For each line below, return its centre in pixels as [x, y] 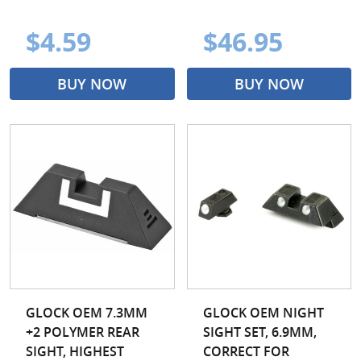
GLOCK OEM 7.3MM [87, 312]
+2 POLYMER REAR [83, 332]
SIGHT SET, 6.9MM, [259, 332]
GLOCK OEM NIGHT [263, 312]
